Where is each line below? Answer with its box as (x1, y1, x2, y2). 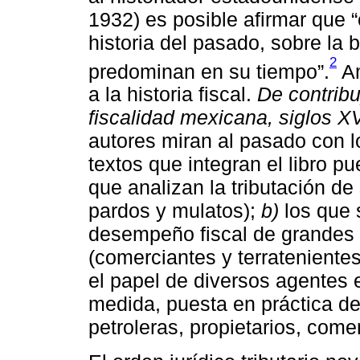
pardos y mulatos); (88, 199, 261, 223)
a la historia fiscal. (88, 83, 257, 106)
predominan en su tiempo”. (88, 59, 329, 83)
